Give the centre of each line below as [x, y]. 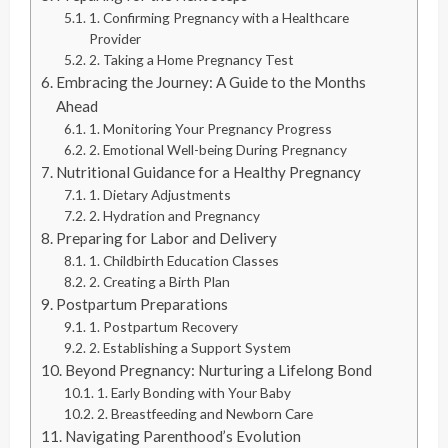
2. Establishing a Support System [189, 348]
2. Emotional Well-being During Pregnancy [217, 150]
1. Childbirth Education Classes [183, 261]
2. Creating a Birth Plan [159, 282]
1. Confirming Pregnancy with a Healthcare [218, 18]
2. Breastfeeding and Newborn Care [204, 414]
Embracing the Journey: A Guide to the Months [211, 82]
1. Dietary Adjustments [159, 195]
